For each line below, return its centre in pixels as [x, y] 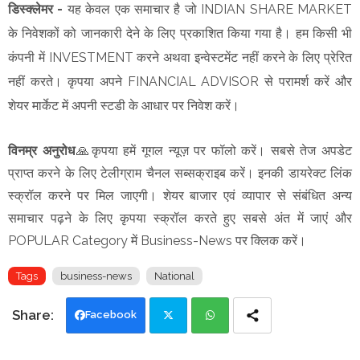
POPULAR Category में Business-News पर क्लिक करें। [159, 240]
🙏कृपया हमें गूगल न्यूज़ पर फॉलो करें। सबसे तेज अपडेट [213, 150]
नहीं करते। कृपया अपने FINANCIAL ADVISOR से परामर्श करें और [180, 81]
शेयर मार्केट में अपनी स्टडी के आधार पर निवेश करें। [125, 105]
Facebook [111, 314]
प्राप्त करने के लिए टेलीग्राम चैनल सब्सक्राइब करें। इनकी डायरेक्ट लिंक [180, 173]
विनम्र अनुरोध [41, 150]
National [174, 276]
